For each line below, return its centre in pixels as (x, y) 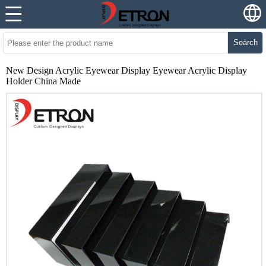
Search (245, 42)
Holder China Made (43, 81)
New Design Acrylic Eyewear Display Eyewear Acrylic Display (126, 70)
